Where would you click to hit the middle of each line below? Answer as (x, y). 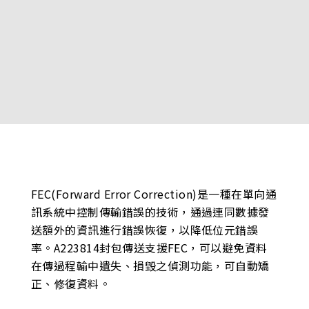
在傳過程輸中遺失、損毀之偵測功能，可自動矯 (150, 265)
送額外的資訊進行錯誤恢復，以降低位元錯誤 (144, 229)
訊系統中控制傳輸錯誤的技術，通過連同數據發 (150, 211)
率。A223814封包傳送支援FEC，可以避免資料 (149, 247)
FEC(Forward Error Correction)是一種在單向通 (154, 193)
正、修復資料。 (71, 283)
